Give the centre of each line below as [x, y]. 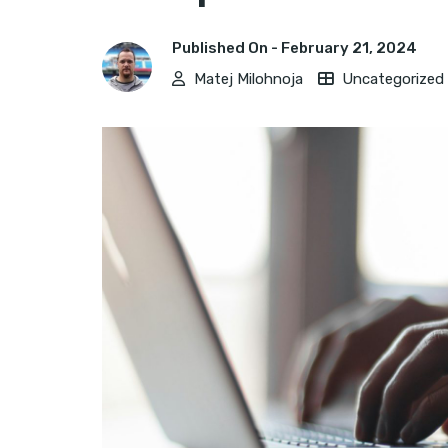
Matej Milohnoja [248, 79]
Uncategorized [393, 79]
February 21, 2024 [349, 48]
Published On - [226, 48]
